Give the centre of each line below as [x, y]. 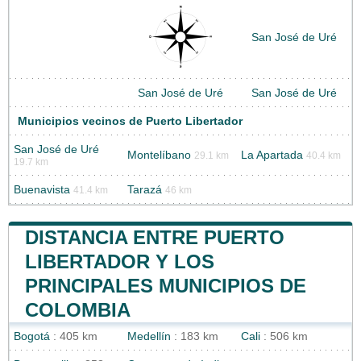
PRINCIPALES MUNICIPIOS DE [166, 286]
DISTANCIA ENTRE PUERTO [155, 238]
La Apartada [272, 156]
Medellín [149, 337]
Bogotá [32, 337]
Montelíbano [159, 156]
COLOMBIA [78, 310]
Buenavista [42, 190]
